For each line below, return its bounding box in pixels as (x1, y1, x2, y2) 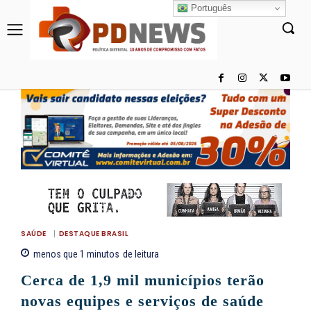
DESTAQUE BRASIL (58, 228, 128, 239)
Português (188, 2, 233, 13)
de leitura (123, 249, 159, 260)
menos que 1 (33, 249, 85, 260)
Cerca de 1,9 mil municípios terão (21, 271, 264, 289)
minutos (85, 249, 119, 260)
